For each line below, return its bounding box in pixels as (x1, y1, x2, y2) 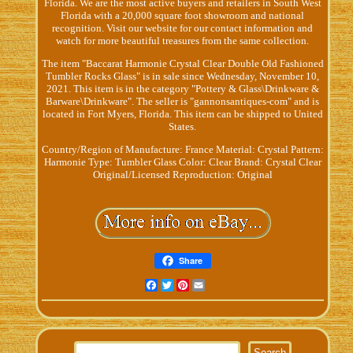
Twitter (173, 278, 206, 291)
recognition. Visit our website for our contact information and (52, 21, 314, 34)
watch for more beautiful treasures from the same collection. (56, 34, 310, 46)
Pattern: (290, 143, 324, 155)
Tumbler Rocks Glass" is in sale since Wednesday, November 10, (46, 69, 320, 82)
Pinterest (188, 278, 229, 291)
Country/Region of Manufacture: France (41, 143, 214, 155)
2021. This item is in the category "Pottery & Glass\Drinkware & (46, 82, 319, 95)
